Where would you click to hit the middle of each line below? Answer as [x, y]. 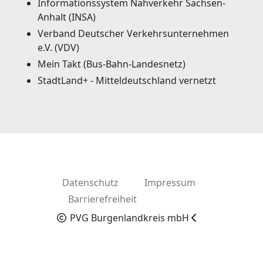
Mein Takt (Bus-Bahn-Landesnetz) [112, 64]
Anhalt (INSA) [67, 17]
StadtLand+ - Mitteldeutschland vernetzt [127, 80]
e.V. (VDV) [58, 47]
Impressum [169, 182]
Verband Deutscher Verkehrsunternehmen [133, 33]
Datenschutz [89, 182]
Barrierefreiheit [101, 199]
